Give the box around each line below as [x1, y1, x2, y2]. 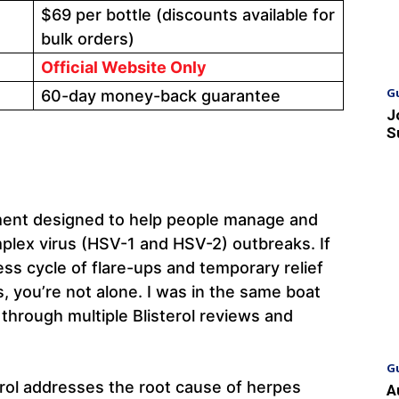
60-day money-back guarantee [41, 85, 281, 105]
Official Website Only [41, 57, 207, 77]
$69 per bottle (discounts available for [41, 4, 335, 24]
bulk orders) [41, 28, 134, 48]
